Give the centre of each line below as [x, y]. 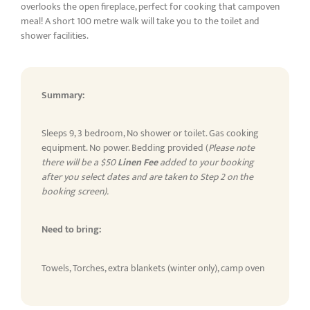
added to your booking [206, 162]
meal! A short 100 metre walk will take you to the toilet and [140, 21]
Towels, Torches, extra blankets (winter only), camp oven [153, 268]
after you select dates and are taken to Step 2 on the [147, 176]
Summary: [63, 95]
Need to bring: [71, 230]
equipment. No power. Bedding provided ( [125, 147]
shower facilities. [55, 36]
